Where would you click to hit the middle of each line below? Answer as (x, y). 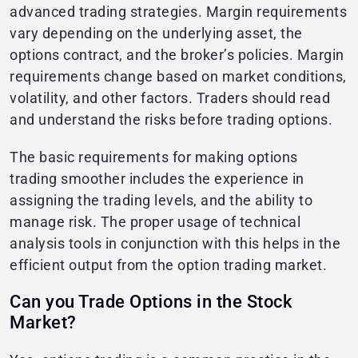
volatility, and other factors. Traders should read (170, 98)
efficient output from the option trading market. (170, 265)
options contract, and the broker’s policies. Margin (177, 55)
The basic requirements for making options (154, 157)
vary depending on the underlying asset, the (156, 34)
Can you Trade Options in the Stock (151, 302)
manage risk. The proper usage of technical (155, 222)
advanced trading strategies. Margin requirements (178, 12)
